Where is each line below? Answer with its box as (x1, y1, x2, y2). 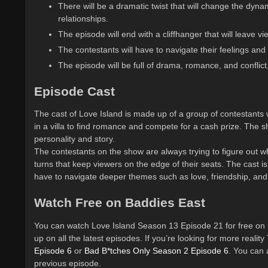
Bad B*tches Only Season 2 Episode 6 (84, 245, 229, 255)
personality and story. (34, 134, 115, 144)
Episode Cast (34, 84, 115, 98)
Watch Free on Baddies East (34, 196, 205, 210)
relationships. (58, 13, 108, 23)
